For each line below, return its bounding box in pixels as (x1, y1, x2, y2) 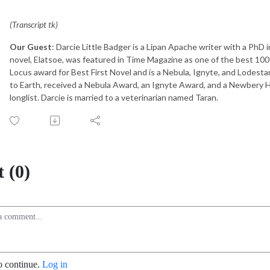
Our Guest (10, 41, 52, 52)
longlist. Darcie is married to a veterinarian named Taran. (10, 92, 218, 102)
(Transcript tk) (10, 19, 58, 30)
